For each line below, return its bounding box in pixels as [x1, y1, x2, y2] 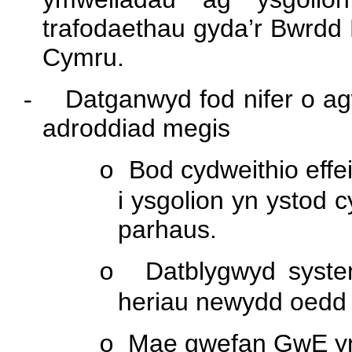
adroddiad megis [42, 114, 230, 143]
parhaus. [118, 215, 217, 244]
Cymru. [42, 43, 124, 72]
